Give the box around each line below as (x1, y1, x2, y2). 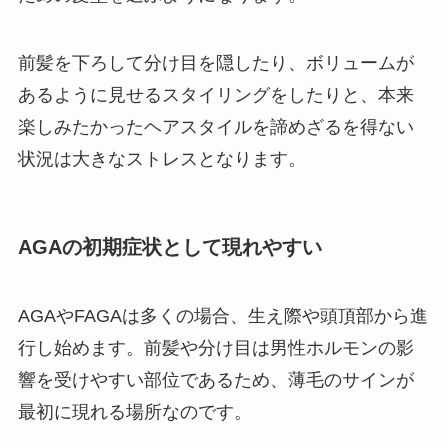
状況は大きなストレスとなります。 (17, 148, 306, 169)
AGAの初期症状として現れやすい (17, 235, 322, 258)
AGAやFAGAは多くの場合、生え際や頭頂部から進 (17, 306, 428, 327)
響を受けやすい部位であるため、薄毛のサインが (17, 370, 414, 391)
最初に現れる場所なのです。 (17, 402, 252, 423)
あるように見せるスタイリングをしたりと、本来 (17, 84, 414, 105)
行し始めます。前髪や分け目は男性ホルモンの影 (17, 338, 414, 359)
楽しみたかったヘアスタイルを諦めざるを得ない (17, 116, 414, 137)
